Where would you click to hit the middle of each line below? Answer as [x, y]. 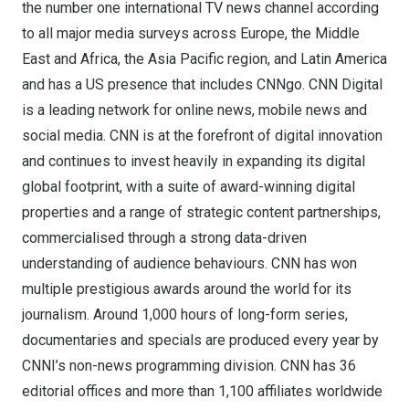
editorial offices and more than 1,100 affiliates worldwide [202, 391]
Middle [337, 33]
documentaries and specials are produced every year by [200, 340]
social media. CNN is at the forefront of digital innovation [202, 136]
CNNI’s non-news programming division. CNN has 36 [189, 366]
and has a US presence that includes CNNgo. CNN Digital [202, 84]
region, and [262, 59]
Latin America [344, 59]
